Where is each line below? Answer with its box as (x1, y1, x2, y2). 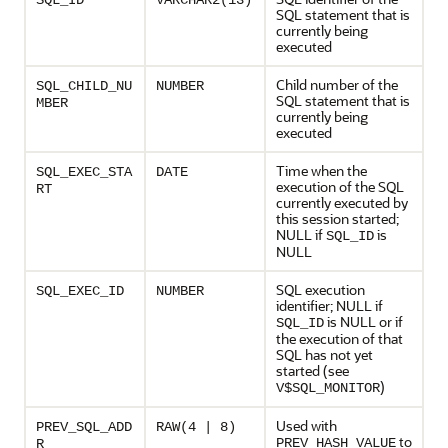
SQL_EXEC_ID (36, 283, 124, 299)
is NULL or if (324, 312, 403, 331)
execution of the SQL (276, 177, 404, 196)
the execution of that (276, 329, 403, 348)
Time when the (276, 161, 367, 180)
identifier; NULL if (276, 296, 383, 315)
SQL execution (276, 280, 365, 299)
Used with (276, 416, 337, 435)
